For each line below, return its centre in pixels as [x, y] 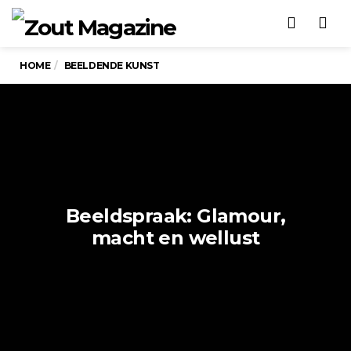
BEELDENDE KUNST [112, 65]
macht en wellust [176, 238]
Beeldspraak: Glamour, [176, 216]
